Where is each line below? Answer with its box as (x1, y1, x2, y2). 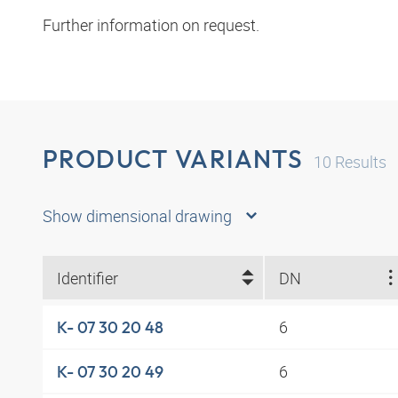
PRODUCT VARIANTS (43, 143, 304, 175)
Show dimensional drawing (43, 205, 232, 227)
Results (331, 151, 387, 173)
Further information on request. (43, 14, 259, 36)
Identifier (57, 267, 118, 289)
